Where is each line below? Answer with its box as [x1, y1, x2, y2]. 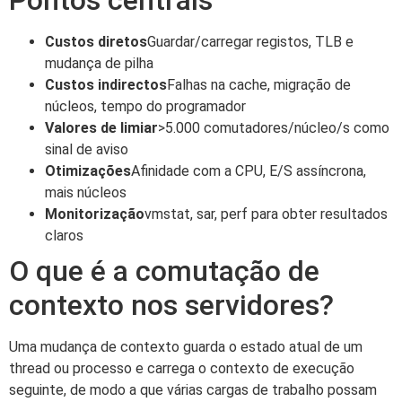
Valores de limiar [45, 118, 158, 136]
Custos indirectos [45, 75, 167, 93]
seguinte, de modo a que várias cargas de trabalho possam [9, 380, 377, 398]
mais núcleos [45, 183, 127, 201]
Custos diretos [45, 32, 147, 50]
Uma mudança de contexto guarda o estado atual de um [9, 337, 363, 355]
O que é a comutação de [9, 253, 319, 288]
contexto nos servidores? [9, 287, 334, 322]
